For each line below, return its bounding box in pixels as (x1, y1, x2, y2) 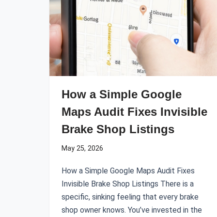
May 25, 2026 (62, 144, 103, 153)
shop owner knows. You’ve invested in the (62, 205, 202, 215)
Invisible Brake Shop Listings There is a (62, 179, 194, 188)
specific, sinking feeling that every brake (62, 192, 199, 201)
